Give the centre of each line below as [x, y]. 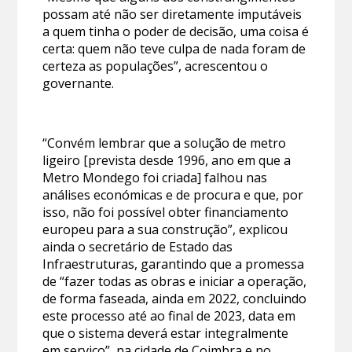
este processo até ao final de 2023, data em [169, 315]
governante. [79, 83]
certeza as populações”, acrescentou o [156, 66]
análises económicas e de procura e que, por [173, 194]
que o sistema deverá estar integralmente [166, 333]
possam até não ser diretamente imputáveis [172, 14]
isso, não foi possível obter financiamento [166, 212]
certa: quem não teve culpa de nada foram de [174, 48]
